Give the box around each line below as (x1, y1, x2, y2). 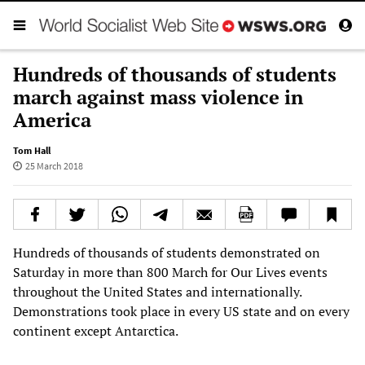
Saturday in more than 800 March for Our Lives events (13, 262, 328, 281)
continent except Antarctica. (13, 321, 178, 340)
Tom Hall (13, 143, 51, 156)
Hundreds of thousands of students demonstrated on (13, 243, 320, 262)
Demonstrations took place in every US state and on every (13, 301, 350, 320)
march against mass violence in (13, 83, 303, 110)
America (13, 106, 91, 133)
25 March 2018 (24, 159, 83, 172)
